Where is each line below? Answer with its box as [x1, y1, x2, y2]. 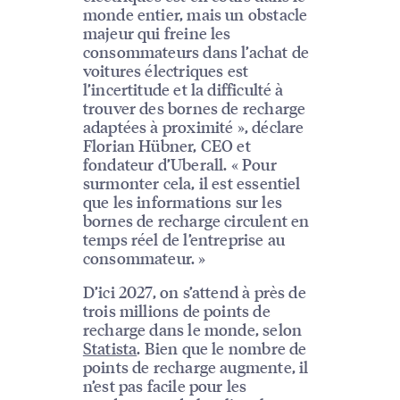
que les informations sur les [82, 190, 282, 212]
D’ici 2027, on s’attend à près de [82, 280, 306, 302]
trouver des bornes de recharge [82, 96, 306, 118]
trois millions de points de [82, 299, 271, 321]
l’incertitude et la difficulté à [82, 78, 284, 99]
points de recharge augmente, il [82, 355, 309, 377]
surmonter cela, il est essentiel [82, 171, 301, 193]
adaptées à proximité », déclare [82, 115, 304, 137]
